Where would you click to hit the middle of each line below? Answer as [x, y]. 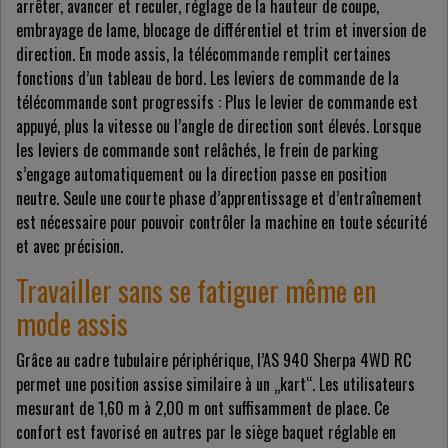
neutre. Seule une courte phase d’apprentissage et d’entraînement [219, 198]
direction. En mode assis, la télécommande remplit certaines [203, 54]
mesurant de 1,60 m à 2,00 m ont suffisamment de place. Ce [202, 408]
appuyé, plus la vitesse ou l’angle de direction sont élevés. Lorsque [218, 126]
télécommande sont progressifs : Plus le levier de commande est [217, 102]
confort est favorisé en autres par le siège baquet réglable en [206, 432]
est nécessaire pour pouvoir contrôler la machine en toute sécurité [221, 222]
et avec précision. [69, 246]
